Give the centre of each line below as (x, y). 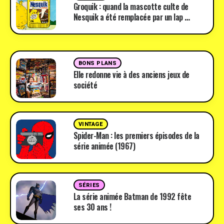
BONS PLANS (97, 63)
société (85, 85)
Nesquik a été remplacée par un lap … (131, 17)
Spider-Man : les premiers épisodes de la (136, 135)
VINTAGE (90, 124)
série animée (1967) (104, 146)
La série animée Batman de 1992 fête (132, 196)
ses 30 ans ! (92, 207)
